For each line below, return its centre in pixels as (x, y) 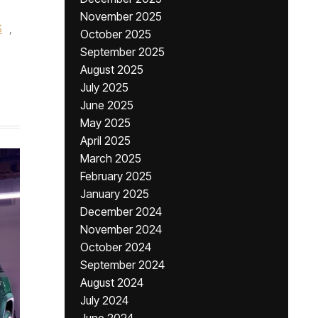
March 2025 (111, 158)
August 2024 (112, 283)
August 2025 (112, 70)
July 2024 (104, 300)
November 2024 (121, 229)
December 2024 (121, 212)
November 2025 (121, 16)
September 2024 (122, 265)
